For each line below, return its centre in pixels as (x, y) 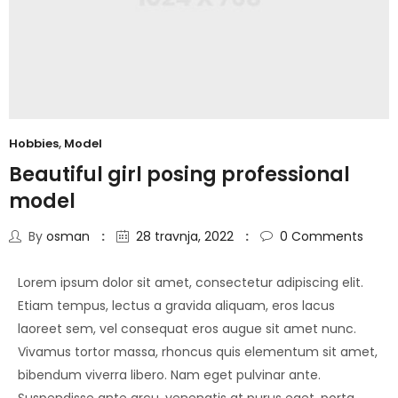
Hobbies (34, 143)
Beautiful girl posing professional (179, 175)
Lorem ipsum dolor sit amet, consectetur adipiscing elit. (191, 282)
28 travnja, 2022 (185, 236)
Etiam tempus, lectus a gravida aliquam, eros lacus (176, 305)
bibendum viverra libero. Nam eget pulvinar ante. (169, 374)
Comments (326, 236)
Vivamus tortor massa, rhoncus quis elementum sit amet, (198, 351)
